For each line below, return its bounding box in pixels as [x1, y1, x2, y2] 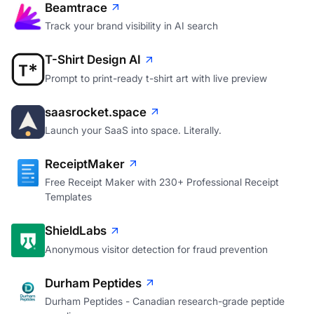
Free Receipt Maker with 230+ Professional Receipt [45, 176, 279, 189]
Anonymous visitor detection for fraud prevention [45, 243, 268, 255]
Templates [45, 191, 92, 203]
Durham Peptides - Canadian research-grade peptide [45, 295, 285, 308]
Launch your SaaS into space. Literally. [45, 124, 221, 137]
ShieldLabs [45, 224, 107, 238]
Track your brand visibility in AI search [45, 20, 218, 32]
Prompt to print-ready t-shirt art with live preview [45, 71, 267, 84]
